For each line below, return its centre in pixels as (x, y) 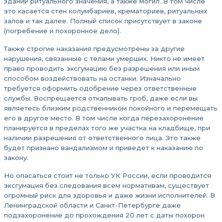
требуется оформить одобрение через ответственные (100, 88)
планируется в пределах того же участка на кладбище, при (107, 128)
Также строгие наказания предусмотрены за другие (94, 49)
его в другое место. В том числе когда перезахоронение (104, 118)
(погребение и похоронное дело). (62, 31)
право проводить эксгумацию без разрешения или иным (102, 68)
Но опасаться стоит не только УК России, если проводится (108, 175)
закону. (16, 158)
